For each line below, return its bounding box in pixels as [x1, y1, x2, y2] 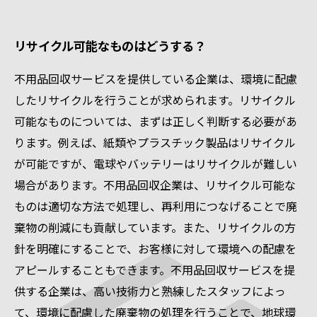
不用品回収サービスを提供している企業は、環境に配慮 [14, 70, 297, 87]
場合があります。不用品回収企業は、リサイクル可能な [14, 176, 296, 193]
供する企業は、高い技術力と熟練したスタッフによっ [14, 282, 286, 299]
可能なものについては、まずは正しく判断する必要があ [14, 113, 297, 129]
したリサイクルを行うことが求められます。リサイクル [14, 91, 296, 108]
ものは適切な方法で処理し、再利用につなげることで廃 [14, 197, 297, 214]
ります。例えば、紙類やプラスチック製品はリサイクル [14, 134, 296, 151]
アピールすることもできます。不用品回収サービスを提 [14, 261, 295, 278]
